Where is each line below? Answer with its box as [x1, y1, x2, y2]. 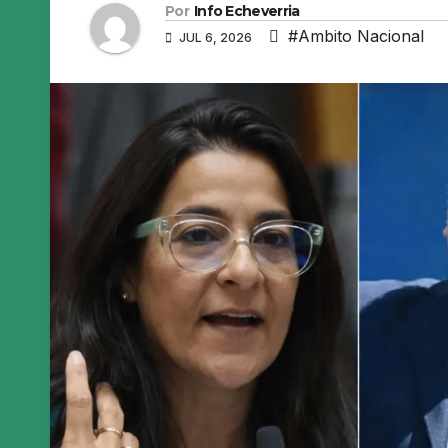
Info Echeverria [193, 2, 300, 21]
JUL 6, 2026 [176, 30, 255, 46]
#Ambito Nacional [288, 26, 424, 47]
